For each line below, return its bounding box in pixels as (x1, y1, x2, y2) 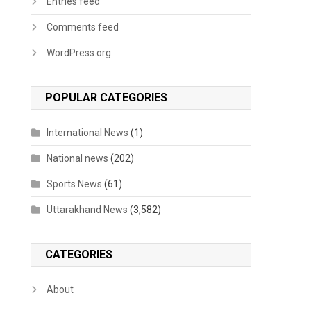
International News (47, 126, 129, 138)
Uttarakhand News (47, 203, 128, 215)
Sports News (47, 178, 103, 190)
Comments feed (47, 21, 119, 33)
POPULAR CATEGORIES (45, 90, 168, 104)
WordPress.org (47, 47, 112, 58)
